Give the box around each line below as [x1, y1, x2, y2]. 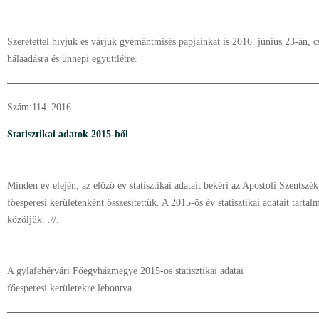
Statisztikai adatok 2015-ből [7, 129, 128, 140]
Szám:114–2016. [7, 102, 77, 113]
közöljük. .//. [7, 214, 59, 225]
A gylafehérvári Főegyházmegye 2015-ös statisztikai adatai [7, 266, 244, 276]
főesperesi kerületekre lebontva [7, 283, 132, 293]
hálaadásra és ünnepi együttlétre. [7, 53, 137, 64]
